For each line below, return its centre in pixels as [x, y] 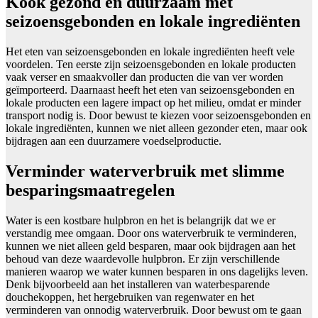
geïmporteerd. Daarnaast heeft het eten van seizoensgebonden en [150, 90]
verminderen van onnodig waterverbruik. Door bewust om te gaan [154, 310]
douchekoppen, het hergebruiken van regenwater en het [130, 297]
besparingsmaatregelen [90, 191]
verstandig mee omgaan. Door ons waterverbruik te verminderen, [151, 234]
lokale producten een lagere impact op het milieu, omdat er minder [153, 103]
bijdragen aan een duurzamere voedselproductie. [114, 141]
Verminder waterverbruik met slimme [145, 171]
